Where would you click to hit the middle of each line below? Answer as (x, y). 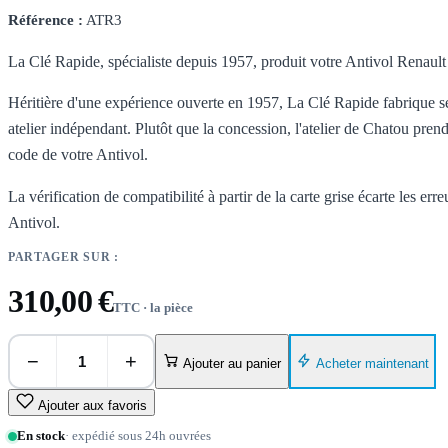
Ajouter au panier (232, 364)
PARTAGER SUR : (63, 257)
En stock (41, 436)
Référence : (45, 20)
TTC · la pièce (152, 308)
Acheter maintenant (372, 363)
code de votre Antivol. (78, 155)
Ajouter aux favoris (92, 406)
